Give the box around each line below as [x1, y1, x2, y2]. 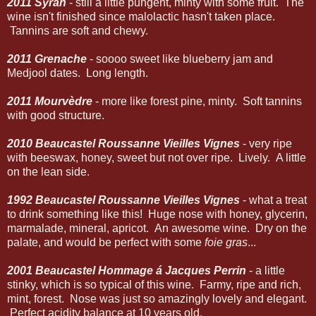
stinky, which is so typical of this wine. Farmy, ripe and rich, [7, 279, 301, 291]
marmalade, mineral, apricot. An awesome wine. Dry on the [7, 222, 307, 235]
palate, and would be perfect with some [7, 236, 205, 249]
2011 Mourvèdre [7, 95, 92, 108]
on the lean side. [7, 166, 90, 178]
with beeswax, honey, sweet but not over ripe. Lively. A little [7, 152, 306, 164]
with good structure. [7, 109, 104, 122]
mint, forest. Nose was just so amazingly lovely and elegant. [7, 293, 307, 305]
